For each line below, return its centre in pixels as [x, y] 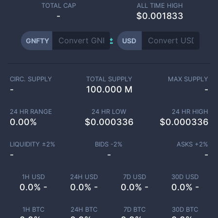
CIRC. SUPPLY [31, 79]
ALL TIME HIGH [160, 5]
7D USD [134, 177]
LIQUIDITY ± [28, 144]
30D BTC [185, 209]
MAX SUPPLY [188, 79]
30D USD [185, 177]
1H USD [33, 177]
